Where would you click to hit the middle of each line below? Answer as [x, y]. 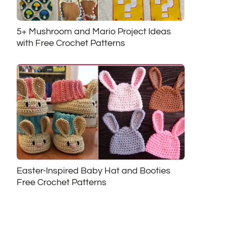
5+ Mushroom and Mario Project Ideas [94, 32]
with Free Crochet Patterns [71, 43]
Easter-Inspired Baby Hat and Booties [93, 171]
